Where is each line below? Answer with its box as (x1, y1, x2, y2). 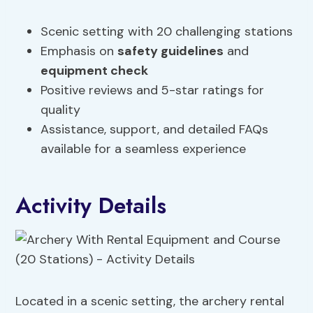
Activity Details (15, 189, 167, 222)
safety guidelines (117, 43, 224, 60)
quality (41, 101, 81, 119)
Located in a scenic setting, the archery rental (15, 293, 285, 310)
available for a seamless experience (41, 140, 247, 158)
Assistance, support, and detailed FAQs (41, 121, 269, 138)
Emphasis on (41, 43, 118, 60)
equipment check (41, 62, 149, 80)
